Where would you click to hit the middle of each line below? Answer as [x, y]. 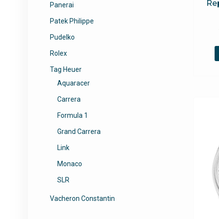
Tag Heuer [66, 69]
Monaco [70, 164]
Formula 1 [73, 115]
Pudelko [62, 37]
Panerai [62, 5]
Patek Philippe [72, 21]
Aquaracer [74, 83]
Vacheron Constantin [82, 198]
